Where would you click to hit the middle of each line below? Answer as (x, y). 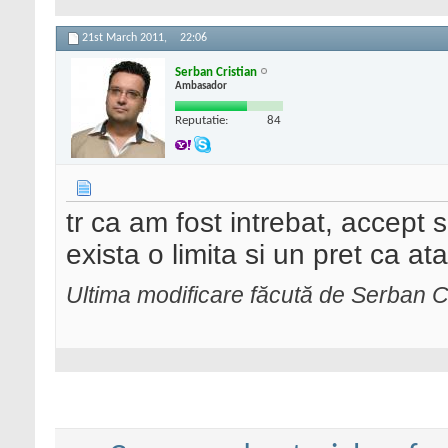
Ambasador (201, 86)
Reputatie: (201, 120)
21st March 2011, (126, 38)
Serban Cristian (216, 72)
